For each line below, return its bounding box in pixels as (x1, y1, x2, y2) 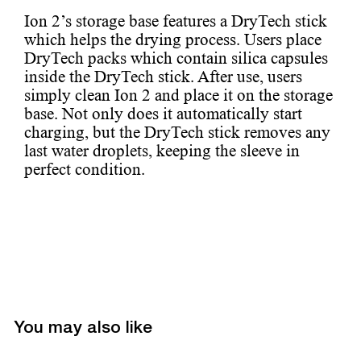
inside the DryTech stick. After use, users (24, 67, 302, 87)
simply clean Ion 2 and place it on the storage (24, 85, 333, 106)
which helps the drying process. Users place (24, 30, 322, 50)
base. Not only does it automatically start (24, 104, 302, 124)
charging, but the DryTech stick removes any (24, 122, 330, 143)
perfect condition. (24, 160, 145, 180)
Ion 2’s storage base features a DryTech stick (24, 11, 327, 31)
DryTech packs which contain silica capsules (24, 48, 328, 68)
